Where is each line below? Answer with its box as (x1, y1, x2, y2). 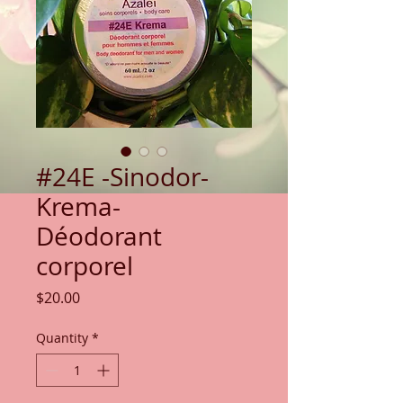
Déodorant (36, 219, 162, 253)
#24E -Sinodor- (36, 160, 209, 193)
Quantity (36, 329, 88, 346)
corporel (36, 249, 133, 282)
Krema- (36, 190, 121, 223)
